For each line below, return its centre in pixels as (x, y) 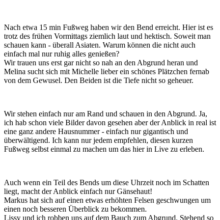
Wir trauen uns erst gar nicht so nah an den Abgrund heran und (101, 62)
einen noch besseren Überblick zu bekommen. (75, 209)
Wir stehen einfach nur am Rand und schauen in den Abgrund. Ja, (106, 113)
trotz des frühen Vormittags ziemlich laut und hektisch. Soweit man (107, 36)
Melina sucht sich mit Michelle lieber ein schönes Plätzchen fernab (107, 71)
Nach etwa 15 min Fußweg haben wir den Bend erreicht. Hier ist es (109, 27)
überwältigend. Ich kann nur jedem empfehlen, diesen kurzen (98, 140)
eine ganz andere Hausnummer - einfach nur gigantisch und (96, 131)
